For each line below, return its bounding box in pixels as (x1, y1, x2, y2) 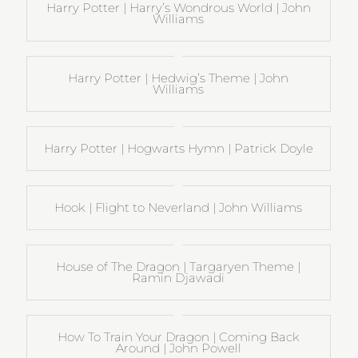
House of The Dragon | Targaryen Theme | (56, 258, 301, 274)
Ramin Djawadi (132, 269, 225, 285)
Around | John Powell (115, 340, 241, 356)
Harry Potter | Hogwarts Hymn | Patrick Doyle (43, 140, 313, 156)
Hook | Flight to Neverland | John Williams (54, 199, 303, 215)
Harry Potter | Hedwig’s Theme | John (68, 70, 289, 86)
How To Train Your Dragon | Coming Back (57, 328, 300, 344)
